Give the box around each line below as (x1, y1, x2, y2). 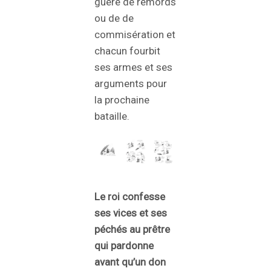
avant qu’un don (94, 256, 166, 269)
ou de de (94, 12, 134, 25)
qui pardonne (94, 240, 154, 252)
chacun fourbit (94, 45, 160, 57)
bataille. (94, 110, 129, 123)
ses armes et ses (94, 61, 172, 74)
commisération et (94, 28, 175, 41)
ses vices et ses (94, 207, 167, 220)
